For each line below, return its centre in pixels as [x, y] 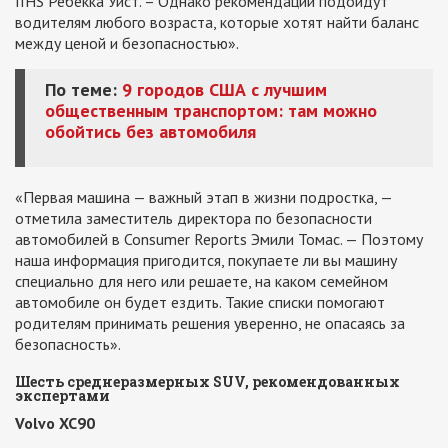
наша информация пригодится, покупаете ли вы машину [206, 260]
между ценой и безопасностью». [127, 43]
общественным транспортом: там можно [211, 110]
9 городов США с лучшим [224, 89]
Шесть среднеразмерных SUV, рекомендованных [207, 381]
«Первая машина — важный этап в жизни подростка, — [203, 197]
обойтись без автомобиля [150, 131]
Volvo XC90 [55, 423]
